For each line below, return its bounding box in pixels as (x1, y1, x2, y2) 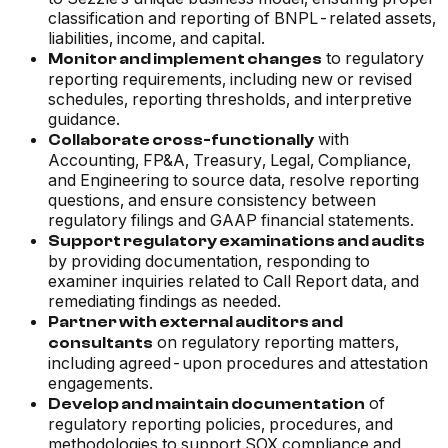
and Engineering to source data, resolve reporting (48, 170, 419, 191)
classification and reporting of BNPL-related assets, (48, 8, 436, 29)
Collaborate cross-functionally (48, 131, 314, 150)
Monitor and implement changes (48, 50, 322, 69)
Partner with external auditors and (48, 313, 343, 332)
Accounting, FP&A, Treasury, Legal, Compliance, (48, 150, 411, 171)
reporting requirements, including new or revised (48, 69, 412, 90)
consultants (48, 334, 153, 353)
